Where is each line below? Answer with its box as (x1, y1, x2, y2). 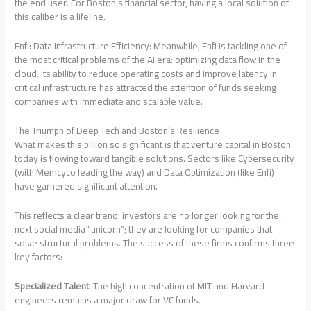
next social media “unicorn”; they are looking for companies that (15, 219, 273, 238)
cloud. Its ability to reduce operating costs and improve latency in (15, 65, 278, 83)
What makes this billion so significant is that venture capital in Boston (15, 135, 292, 153)
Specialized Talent (15, 276, 90, 295)
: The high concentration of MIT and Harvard (89, 276, 265, 295)
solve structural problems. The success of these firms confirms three (15, 233, 295, 252)
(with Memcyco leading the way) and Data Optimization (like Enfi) (15, 163, 275, 181)
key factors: (15, 247, 63, 266)
